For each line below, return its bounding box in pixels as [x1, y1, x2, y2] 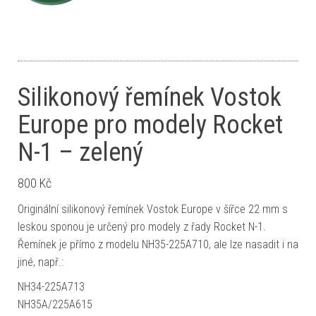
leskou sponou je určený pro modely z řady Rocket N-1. [18, 220, 266, 233]
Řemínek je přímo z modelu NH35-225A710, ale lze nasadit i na [18, 238, 298, 251]
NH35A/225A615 [18, 298, 92, 311]
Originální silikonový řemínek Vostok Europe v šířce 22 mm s [18, 202, 288, 216]
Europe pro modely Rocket [18, 110, 283, 140]
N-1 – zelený [18, 138, 143, 167]
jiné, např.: [18, 255, 63, 269]
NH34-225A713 [18, 280, 85, 293]
